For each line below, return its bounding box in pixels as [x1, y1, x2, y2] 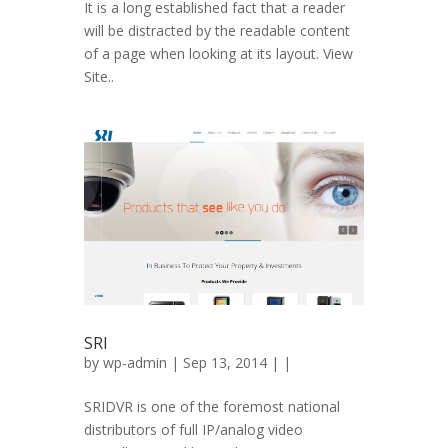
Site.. [84, 67, 114, 86]
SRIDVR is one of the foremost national [84, 397, 340, 416]
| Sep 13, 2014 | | [167, 353, 291, 372]
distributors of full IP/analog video [84, 420, 303, 439]
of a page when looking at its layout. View [84, 44, 353, 63]
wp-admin [103, 353, 167, 372]
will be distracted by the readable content [84, 21, 350, 40]
